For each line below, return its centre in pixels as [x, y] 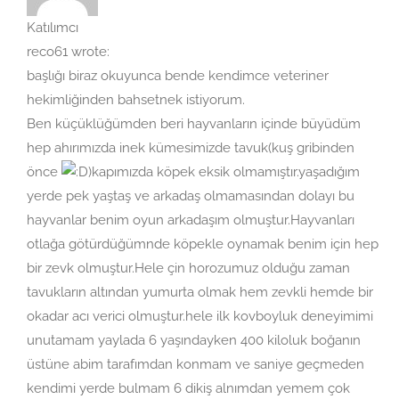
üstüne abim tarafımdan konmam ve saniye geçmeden [195, 365]
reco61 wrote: [68, 51]
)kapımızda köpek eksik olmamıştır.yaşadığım [224, 171]
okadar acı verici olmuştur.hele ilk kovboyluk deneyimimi [200, 317]
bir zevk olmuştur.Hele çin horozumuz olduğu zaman [188, 269]
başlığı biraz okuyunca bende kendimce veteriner [178, 75]
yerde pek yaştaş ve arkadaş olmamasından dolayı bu [191, 196]
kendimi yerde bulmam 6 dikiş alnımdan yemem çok [188, 389]
